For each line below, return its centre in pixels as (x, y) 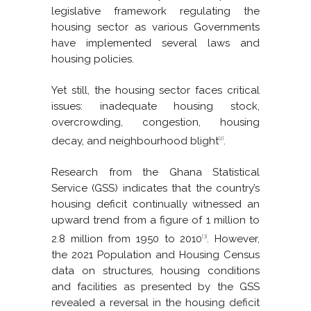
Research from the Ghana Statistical (155, 173)
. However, (234, 239)
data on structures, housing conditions (155, 271)
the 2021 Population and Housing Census (155, 255)
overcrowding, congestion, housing (155, 123)
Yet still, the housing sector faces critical (155, 91)
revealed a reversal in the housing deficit (155, 303)
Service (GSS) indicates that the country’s (155, 188)
